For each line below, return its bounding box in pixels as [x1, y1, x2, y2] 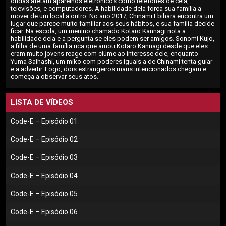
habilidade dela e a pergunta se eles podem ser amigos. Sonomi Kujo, [11, 35, 215, 43]
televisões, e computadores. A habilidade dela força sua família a [11, 5, 202, 13]
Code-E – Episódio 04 [11, 172, 78, 180]
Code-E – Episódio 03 [11, 153, 78, 162]
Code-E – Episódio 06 [11, 208, 78, 216]
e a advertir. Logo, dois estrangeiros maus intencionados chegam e [11, 65, 207, 73]
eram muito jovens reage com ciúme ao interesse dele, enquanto [11, 50, 199, 58]
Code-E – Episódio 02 [11, 135, 78, 144]
